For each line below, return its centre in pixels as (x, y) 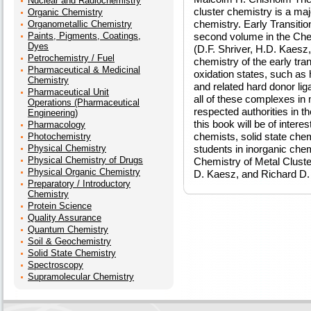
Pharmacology (57, 125)
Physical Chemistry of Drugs (85, 160)
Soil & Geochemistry (69, 241)
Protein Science (60, 206)
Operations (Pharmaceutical (84, 102)
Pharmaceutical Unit (68, 92)
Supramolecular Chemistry (81, 277)
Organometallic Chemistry (80, 24)
